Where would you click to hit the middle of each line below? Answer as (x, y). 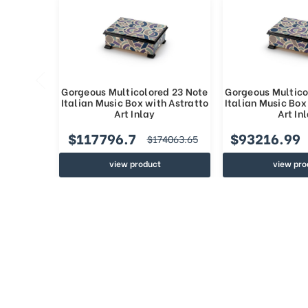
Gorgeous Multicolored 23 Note (135, 91)
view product (135, 164)
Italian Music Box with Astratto (135, 102)
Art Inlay (135, 113)
